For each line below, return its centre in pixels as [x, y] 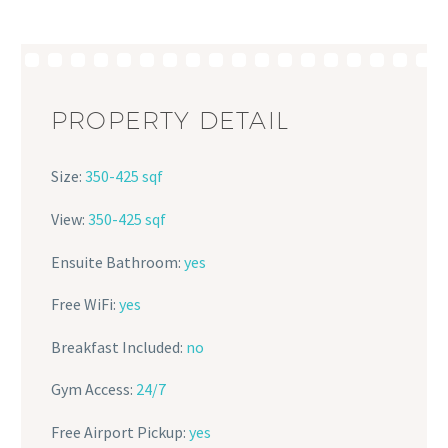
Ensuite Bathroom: [117, 261]
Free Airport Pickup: [120, 432]
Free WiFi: [85, 304]
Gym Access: [93, 389]
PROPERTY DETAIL [170, 120]
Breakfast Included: [118, 346]
